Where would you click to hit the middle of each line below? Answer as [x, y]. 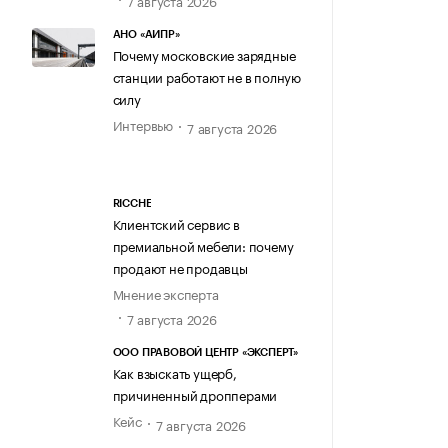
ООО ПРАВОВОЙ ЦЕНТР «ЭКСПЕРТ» [205, 353]
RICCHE [132, 204]
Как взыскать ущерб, [174, 372]
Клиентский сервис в [176, 223]
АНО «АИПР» [146, 34]
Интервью [142, 123]
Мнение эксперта [165, 293]
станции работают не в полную [206, 75]
